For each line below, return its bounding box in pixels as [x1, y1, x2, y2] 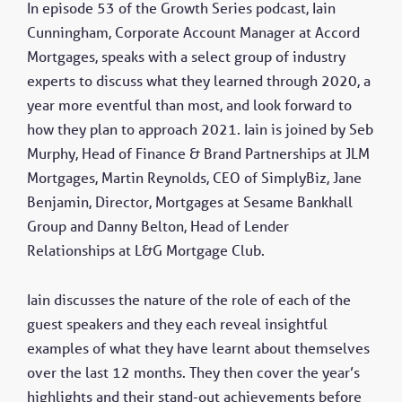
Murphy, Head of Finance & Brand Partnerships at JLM [27, 144, 370, 162]
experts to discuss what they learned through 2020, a [27, 71, 371, 90]
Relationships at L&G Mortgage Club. [27, 240, 268, 259]
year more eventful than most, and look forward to [27, 95, 352, 114]
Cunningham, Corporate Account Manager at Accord [27, 22, 360, 41]
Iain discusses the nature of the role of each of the [27, 291, 351, 310]
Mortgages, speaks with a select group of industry [27, 47, 345, 66]
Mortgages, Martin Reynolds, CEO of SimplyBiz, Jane [27, 168, 362, 187]
